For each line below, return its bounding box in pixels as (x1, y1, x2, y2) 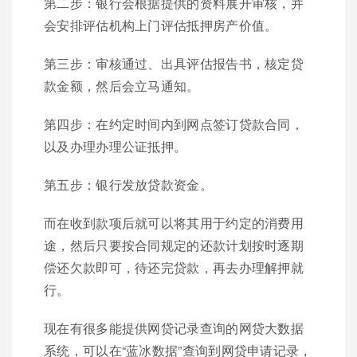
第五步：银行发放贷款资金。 (44, 175, 213, 194)
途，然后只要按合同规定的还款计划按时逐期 (44, 236, 304, 254)
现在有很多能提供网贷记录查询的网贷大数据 (44, 319, 304, 337)
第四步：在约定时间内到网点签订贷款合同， (44, 115, 304, 133)
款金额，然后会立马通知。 (44, 76, 200, 95)
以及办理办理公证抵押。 (44, 137, 187, 155)
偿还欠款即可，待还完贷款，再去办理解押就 (44, 258, 304, 277)
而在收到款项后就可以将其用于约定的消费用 (44, 214, 304, 232)
